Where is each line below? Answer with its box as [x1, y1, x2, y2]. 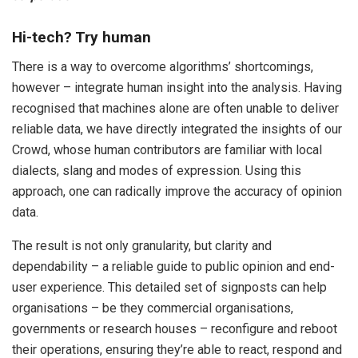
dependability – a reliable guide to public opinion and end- [12, 259, 335, 274]
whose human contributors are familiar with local [54, 142, 322, 157]
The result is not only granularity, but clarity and [12, 238, 272, 253]
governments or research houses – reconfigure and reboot [12, 321, 337, 336]
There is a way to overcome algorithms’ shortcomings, [12, 59, 313, 74]
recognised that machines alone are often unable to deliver [12, 101, 339, 116]
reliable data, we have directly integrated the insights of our [12, 121, 342, 137]
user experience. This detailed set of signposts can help [12, 280, 327, 295]
